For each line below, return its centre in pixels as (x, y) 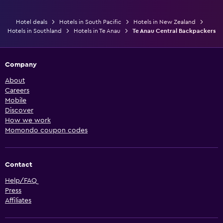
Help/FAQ (21, 180)
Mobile (16, 100)
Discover (19, 110)
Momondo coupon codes (46, 130)
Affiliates (18, 200)
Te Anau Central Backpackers (174, 31)
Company (21, 64)
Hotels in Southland (35, 31)
